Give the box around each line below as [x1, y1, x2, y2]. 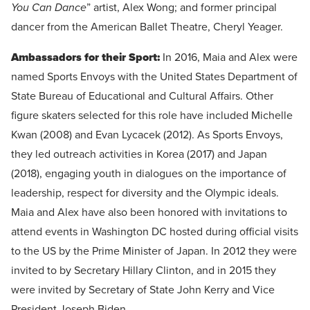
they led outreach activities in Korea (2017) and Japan [11, 147, 267, 162]
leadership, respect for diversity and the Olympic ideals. [11, 186, 279, 201]
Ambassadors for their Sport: [11, 51, 160, 65]
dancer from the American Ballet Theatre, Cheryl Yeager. [11, 20, 283, 35]
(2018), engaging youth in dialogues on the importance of [11, 167, 286, 181]
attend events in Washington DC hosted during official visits [11, 225, 298, 239]
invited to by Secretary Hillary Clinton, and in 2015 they [11, 264, 276, 278]
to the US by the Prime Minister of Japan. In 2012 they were [11, 244, 297, 259]
